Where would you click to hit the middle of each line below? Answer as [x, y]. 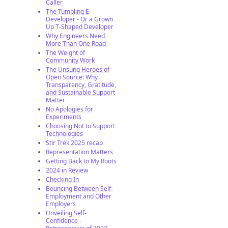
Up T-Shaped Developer [80, 27]
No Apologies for [69, 109]
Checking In [62, 180]
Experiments [64, 117]
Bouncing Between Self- [79, 189]
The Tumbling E [67, 12]
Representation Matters [79, 152]
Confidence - [64, 221]
